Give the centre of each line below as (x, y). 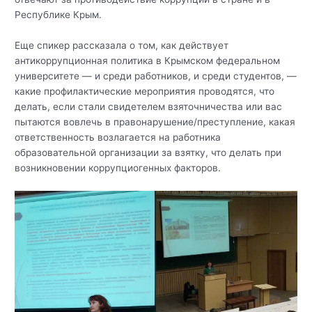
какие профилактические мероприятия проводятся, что (145, 91)
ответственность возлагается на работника (118, 137)
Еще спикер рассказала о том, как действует (122, 45)
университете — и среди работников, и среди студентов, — (156, 76)
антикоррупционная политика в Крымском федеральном (148, 60)
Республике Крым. (58, 14)
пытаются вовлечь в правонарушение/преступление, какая (155, 122)
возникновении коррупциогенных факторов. (118, 167)
